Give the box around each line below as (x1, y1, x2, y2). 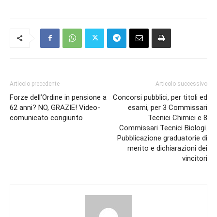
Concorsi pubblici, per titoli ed (113, 93, 207, 102)
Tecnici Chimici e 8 (148, 113, 207, 122)
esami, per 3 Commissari (128, 103, 207, 112)
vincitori (182, 154, 207, 163)
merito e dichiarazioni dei (127, 143, 207, 153)
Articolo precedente (10, 80, 60, 87)
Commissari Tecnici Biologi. (119, 123, 207, 132)
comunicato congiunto (10, 113, 83, 122)
